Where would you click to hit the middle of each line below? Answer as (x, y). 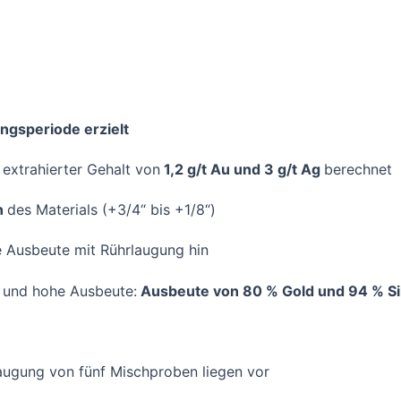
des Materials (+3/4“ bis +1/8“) (111, 210)
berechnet (358, 170)
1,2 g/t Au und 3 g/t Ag (242, 170)
